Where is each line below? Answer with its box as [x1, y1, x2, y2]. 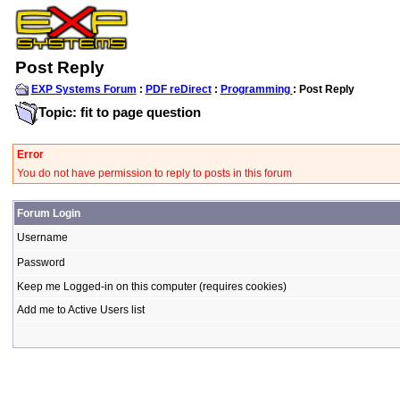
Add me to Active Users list [16, 304, 145, 316]
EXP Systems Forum [30, 83, 137, 96]
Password [16, 256, 65, 269]
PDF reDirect [145, 83, 212, 96]
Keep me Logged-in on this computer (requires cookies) [16, 280, 287, 293]
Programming [220, 83, 293, 96]
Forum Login [16, 207, 80, 220]
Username [16, 231, 68, 244]
